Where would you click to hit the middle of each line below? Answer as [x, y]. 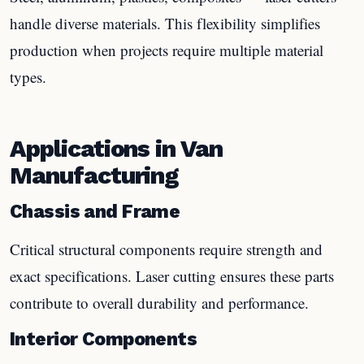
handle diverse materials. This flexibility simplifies [165, 23]
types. [28, 76]
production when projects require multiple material [167, 50]
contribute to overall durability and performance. [159, 303]
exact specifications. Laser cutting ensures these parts [172, 276]
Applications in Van [117, 148]
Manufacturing [95, 175]
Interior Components [104, 339]
